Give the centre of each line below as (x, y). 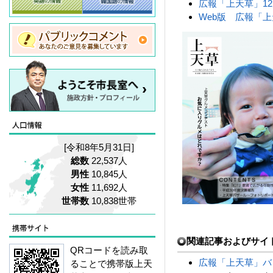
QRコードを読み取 (109, 250)
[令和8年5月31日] (99, 147)
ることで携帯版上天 (111, 263)
